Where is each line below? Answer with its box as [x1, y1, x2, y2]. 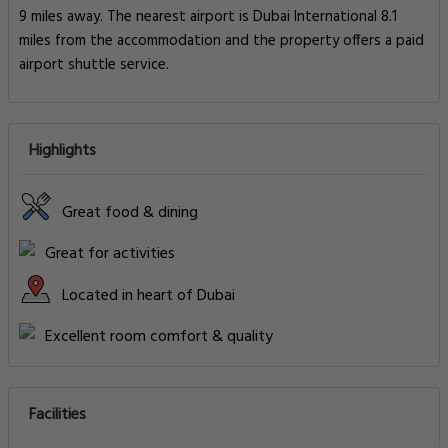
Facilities [29, 402, 86, 428]
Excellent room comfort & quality [45, 324, 273, 350]
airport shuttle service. [19, 53, 169, 77]
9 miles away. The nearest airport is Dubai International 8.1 [19, 5, 397, 29]
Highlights [29, 138, 96, 164]
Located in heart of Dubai [62, 282, 235, 309]
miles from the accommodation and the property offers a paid [19, 29, 424, 53]
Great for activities [45, 241, 175, 267]
